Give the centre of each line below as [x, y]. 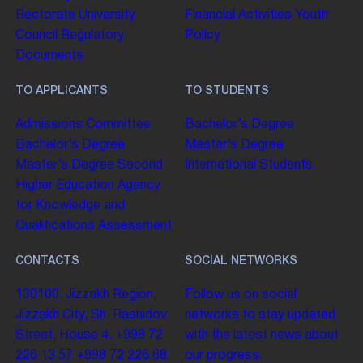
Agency [139, 186]
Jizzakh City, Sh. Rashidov [92, 315]
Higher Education [65, 186]
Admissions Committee [83, 125]
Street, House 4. [64, 335]
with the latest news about [262, 335]
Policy [203, 36]
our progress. [224, 355]
